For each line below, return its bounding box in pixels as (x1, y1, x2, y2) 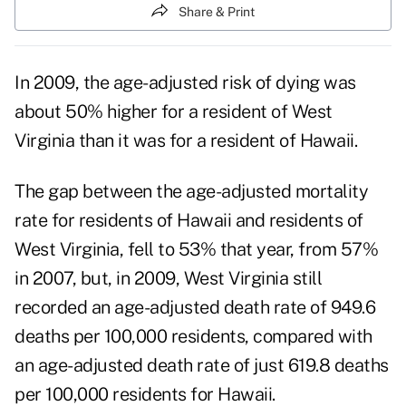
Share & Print (179, 4, 255, 19)
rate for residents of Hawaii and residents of (14, 209, 363, 232)
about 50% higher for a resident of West (14, 101, 333, 123)
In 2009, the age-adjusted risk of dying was (14, 72, 356, 94)
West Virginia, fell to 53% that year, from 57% (14, 238, 378, 261)
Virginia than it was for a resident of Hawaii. (14, 130, 357, 152)
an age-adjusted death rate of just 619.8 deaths (14, 354, 389, 377)
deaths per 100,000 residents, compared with (14, 325, 372, 348)
